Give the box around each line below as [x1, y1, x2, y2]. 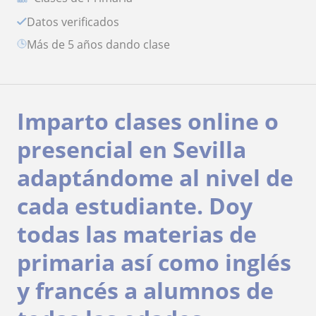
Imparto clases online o [17, 105, 279, 136]
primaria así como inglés [17, 246, 291, 277]
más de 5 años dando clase [37, 36, 170, 52]
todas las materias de [17, 218, 257, 249]
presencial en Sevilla [17, 133, 246, 164]
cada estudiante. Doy [17, 190, 253, 221]
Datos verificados [35, 13, 119, 30]
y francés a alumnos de [17, 274, 274, 305]
